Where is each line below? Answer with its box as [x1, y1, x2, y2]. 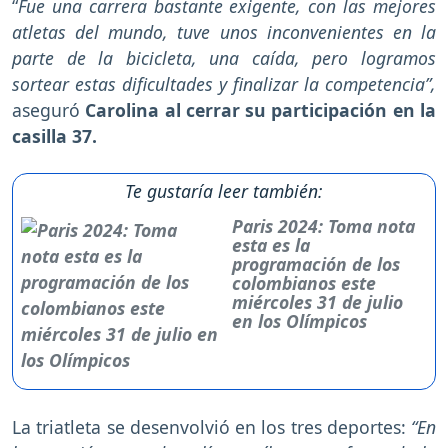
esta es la [232, 233, 311, 258]
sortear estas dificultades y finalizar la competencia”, [12, 72, 436, 97]
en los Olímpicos [232, 309, 368, 334]
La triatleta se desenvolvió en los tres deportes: [12, 415, 411, 440]
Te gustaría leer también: [125, 179, 323, 204]
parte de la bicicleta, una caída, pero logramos [12, 46, 436, 71]
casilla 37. [12, 124, 97, 149]
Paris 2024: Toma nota [232, 214, 416, 239]
